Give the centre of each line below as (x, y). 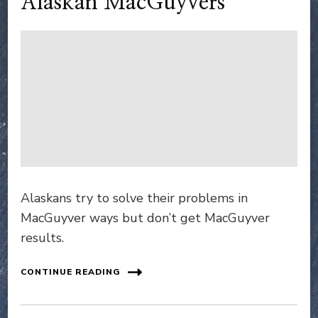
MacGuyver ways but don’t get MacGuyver (145, 218)
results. (42, 237)
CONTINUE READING (71, 272)
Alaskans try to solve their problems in (134, 198)
